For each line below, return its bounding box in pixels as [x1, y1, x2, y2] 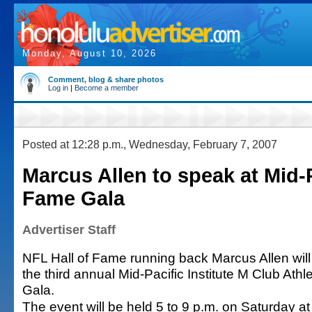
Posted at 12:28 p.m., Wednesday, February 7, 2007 [22, 138, 277, 150]
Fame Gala [22, 187, 125, 210]
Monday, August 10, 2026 [22, 48, 157, 58]
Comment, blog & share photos [48, 75, 164, 84]
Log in [48, 84, 68, 92]
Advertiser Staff [22, 223, 116, 237]
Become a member [75, 84, 139, 92]
